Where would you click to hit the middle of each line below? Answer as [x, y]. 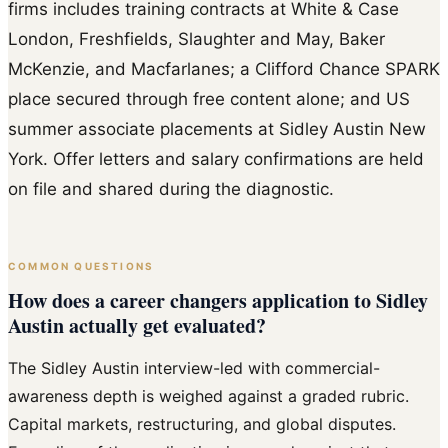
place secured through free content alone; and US [209, 98]
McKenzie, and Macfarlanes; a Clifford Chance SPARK [224, 68]
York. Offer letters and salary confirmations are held [216, 158]
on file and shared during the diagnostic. [171, 188]
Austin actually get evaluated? [137, 326]
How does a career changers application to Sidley [218, 301]
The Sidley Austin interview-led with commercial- [194, 368]
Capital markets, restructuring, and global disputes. [202, 424]
